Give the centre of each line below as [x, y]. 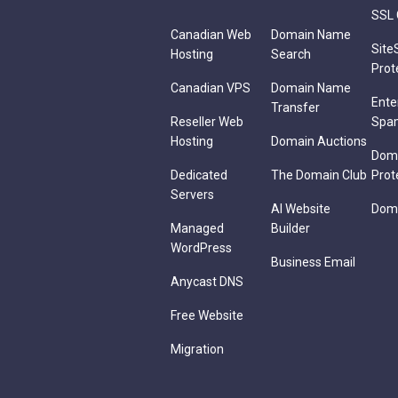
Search [291, 54]
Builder [291, 228]
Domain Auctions [319, 141]
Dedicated [199, 175]
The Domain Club [319, 175]
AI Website [301, 209]
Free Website [207, 315]
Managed [197, 228]
